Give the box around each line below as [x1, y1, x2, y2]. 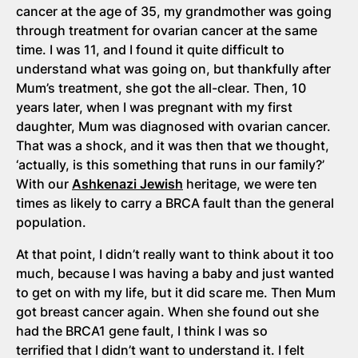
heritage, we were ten [183, 175, 317, 192]
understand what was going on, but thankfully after [16, 60, 331, 77]
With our [16, 175, 72, 192]
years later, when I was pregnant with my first [16, 98, 292, 115]
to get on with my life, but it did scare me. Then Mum [16, 284, 336, 300]
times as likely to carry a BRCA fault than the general [16, 194, 334, 211]
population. [16, 213, 86, 230]
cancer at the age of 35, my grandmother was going [16, 2, 332, 19]
